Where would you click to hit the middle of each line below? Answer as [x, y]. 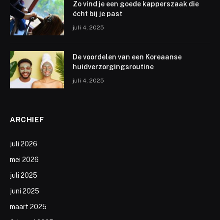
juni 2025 [25, 191]
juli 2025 [24, 175]
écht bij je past [97, 14]
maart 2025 [28, 206]
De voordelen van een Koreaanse [127, 57]
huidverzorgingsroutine [113, 67]
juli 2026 [24, 144]
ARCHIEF [27, 119]
